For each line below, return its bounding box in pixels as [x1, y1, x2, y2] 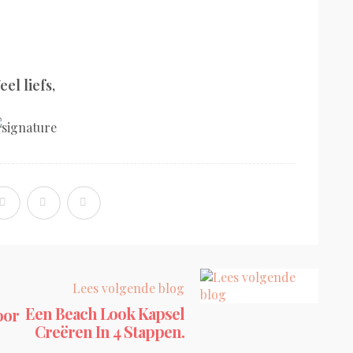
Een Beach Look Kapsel [25, 303, 184, 325]
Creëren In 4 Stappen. [35, 321, 184, 343]
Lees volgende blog [72, 280, 184, 297]
